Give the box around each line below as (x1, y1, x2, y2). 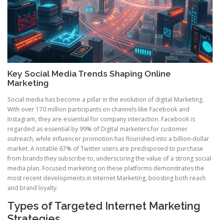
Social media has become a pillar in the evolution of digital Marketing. (7, 95, 204, 104)
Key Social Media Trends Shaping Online (7, 69, 171, 79)
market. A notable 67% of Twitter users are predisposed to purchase (7, 144, 203, 153)
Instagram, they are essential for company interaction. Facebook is (7, 114, 195, 123)
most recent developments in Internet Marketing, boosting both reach (7, 173, 206, 182)
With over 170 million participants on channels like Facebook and (7, 105, 190, 113)
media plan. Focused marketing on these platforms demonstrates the (7, 164, 204, 172)
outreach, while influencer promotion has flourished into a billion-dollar (7, 134, 209, 143)
